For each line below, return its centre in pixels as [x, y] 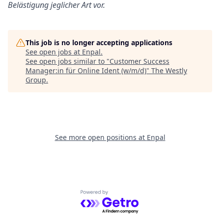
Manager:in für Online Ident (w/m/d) [86, 70]
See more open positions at [101, 137]
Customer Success [139, 61]
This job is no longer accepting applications [99, 42]
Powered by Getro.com [123, 195]
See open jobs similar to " [68, 61]
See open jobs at [54, 52]
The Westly [169, 70]
